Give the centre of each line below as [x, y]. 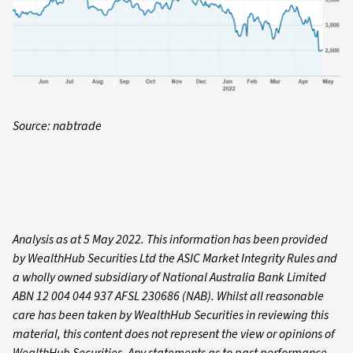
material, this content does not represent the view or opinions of [174, 334]
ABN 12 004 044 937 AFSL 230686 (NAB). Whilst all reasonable [168, 297]
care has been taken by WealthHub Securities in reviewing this [171, 316]
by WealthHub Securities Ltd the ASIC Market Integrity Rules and [175, 259]
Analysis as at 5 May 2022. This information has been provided [170, 240]
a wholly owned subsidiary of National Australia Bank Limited [169, 278]
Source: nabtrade [57, 126]
